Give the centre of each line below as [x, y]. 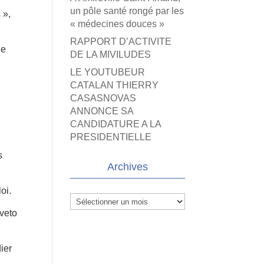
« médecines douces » [118, 24]
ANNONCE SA [102, 111]
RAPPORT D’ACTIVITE [121, 42]
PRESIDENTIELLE [111, 137]
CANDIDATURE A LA [116, 124]
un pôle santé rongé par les [127, 11]
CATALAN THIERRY [115, 85]
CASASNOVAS [103, 98]
